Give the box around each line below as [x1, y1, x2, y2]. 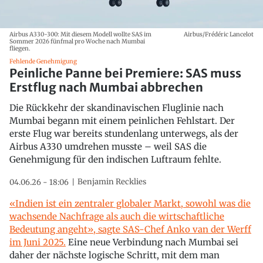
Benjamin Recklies [77, 176, 146, 187]
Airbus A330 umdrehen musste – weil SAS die [9, 140, 207, 152]
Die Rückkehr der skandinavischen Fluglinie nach [9, 102, 224, 113]
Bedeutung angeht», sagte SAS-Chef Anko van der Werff [9, 223, 251, 235]
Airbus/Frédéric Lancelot [184, 30, 254, 38]
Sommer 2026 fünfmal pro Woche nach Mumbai [9, 37, 145, 45]
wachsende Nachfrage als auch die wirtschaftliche [9, 210, 224, 222]
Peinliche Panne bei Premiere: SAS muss [9, 65, 241, 80]
